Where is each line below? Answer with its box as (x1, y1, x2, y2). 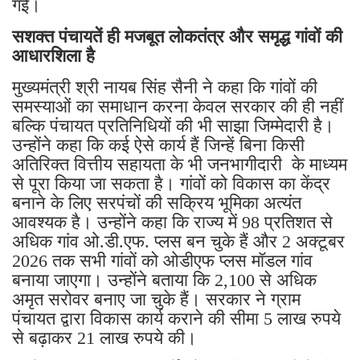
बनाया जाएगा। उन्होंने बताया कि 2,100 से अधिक (12, 269, 317, 290)
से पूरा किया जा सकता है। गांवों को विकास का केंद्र (12, 173, 330, 194)
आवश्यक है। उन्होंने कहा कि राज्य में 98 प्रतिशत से (12, 211, 333, 232)
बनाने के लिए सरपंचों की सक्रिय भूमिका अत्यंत (12, 192, 301, 213)
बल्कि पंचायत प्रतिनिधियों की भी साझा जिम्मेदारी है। (12, 115, 334, 136)
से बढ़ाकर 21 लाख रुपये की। (12, 327, 197, 348)
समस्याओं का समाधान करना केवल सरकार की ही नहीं (12, 96, 343, 117)
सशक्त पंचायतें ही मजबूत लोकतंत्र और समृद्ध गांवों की (12, 26, 342, 47)
